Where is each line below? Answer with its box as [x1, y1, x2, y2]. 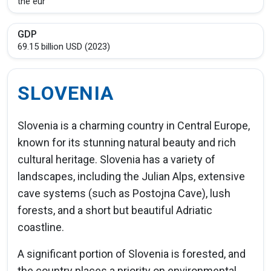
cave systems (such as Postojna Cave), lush [18, 186, 230, 200]
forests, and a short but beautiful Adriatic [18, 203, 212, 217]
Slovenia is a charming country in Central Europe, [18, 119, 250, 132]
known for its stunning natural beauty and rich [18, 135, 236, 149]
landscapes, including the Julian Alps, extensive [18, 169, 245, 183]
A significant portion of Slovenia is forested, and [18, 247, 246, 260]
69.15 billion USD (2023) [18, 41, 110, 52]
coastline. [18, 220, 64, 233]
